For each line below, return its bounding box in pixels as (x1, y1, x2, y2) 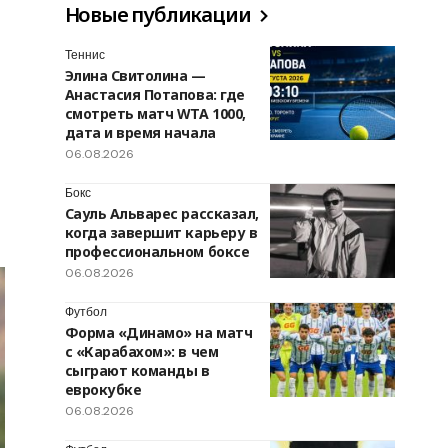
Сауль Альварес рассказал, (64, 204, 259, 224)
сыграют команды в (64, 361, 210, 381)
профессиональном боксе (64, 242, 250, 262)
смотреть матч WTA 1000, (64, 104, 246, 124)
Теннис (64, 47, 105, 64)
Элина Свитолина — (64, 66, 206, 86)
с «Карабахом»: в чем (64, 342, 219, 362)
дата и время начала (64, 123, 216, 143)
